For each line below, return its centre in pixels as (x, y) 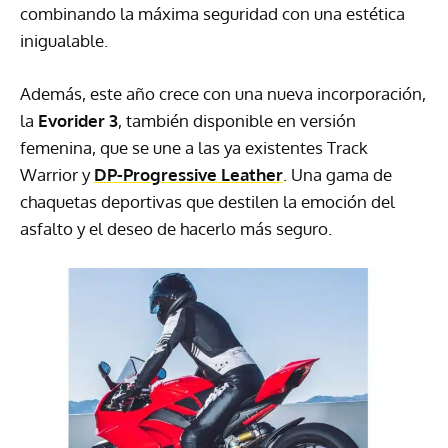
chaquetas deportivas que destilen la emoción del (207, 202)
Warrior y (57, 175)
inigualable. (64, 41)
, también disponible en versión (237, 121)
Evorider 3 (78, 121)
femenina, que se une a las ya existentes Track (194, 148)
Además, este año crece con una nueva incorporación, (223, 94)
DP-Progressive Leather (188, 175)
